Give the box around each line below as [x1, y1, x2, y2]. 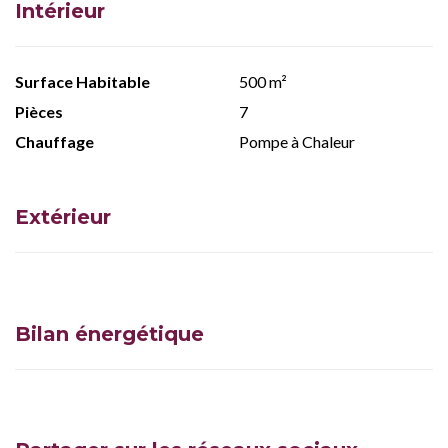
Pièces [15, 101, 63, 121]
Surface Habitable [15, 71, 150, 91]
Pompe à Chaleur [239, 131, 355, 151]
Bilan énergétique [15, 321, 204, 346]
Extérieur [15, 204, 111, 229]
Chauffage [15, 131, 94, 151]
